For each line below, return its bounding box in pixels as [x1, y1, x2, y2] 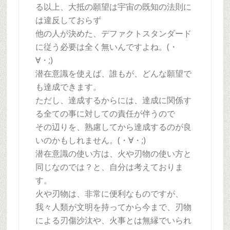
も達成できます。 [35, 82, 101, 92]
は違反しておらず [35, 15, 101, 25]
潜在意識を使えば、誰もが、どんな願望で [35, 69, 191, 79]
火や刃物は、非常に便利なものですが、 [35, 189, 183, 199]
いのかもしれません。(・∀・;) [35, 136, 146, 145]
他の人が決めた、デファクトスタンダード [35, 29, 191, 39]
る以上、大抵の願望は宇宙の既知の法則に [35, 2, 191, 12]
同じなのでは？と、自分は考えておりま [35, 162, 183, 172]
